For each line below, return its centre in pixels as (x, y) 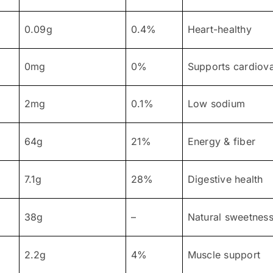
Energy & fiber (222, 141)
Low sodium (216, 103)
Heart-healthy (219, 29)
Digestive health (225, 179)
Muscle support (224, 254)
